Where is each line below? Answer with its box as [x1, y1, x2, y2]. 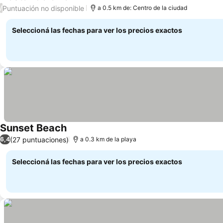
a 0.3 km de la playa [80, 135, 136, 143]
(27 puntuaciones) [10, 135, 69, 144]
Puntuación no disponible [2, 3, 84, 12]
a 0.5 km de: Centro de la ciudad [98, 4, 187, 11]
